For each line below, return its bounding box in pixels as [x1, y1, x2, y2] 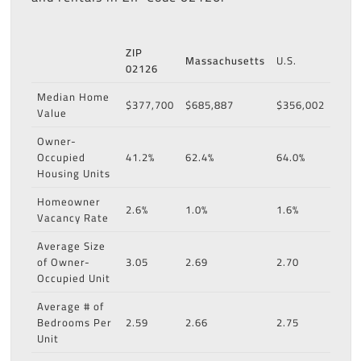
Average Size [36, 236, 106, 256]
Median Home [36, 87, 110, 107]
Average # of [36, 297, 104, 317]
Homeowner [36, 192, 101, 212]
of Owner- [36, 252, 90, 272]
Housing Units [36, 164, 110, 184]
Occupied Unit [36, 268, 110, 288]
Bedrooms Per [36, 313, 112, 333]
